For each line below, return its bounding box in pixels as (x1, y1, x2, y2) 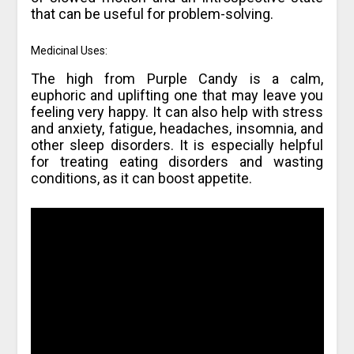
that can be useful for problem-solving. (30, 6, 273, 23)
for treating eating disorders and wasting (30, 153, 324, 171)
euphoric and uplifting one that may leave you (30, 87, 324, 104)
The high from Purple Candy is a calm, (30, 70, 324, 88)
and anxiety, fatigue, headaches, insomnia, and (30, 120, 324, 137)
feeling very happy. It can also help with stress (30, 104, 324, 121)
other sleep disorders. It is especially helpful (30, 137, 324, 154)
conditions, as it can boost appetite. (30, 170, 252, 187)
